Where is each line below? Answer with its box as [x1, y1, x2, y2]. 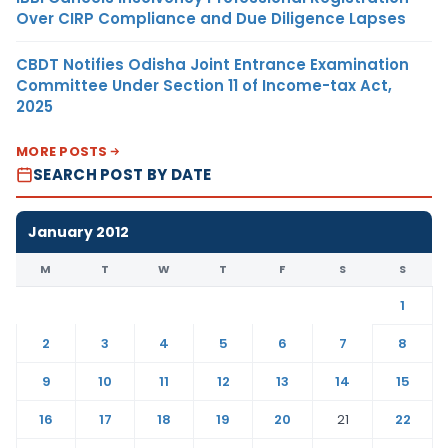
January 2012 [28, 221, 129, 242]
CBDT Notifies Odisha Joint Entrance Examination [16, 53, 409, 75]
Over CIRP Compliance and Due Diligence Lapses [16, 7, 406, 29]
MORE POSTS [16, 141, 108, 161]
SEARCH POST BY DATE [33, 163, 212, 185]
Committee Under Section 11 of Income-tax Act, [16, 74, 392, 96]
